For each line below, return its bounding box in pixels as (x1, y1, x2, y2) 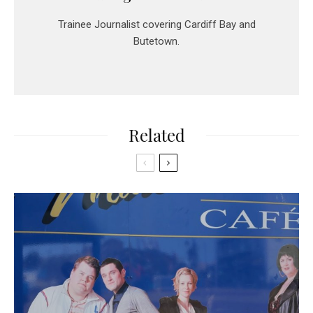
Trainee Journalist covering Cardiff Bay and (57, 18, 256, 31)
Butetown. (133, 35, 180, 48)
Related (128, 124, 185, 147)
